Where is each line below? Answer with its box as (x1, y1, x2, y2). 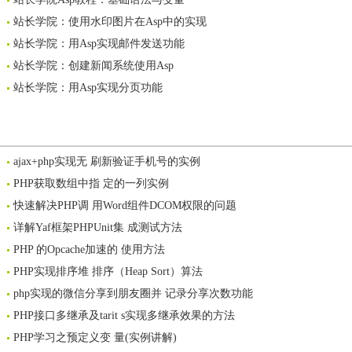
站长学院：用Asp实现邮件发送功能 (13, 38, 185, 49)
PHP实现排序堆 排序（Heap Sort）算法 (13, 266, 203, 277)
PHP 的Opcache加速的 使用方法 (13, 244, 165, 255)
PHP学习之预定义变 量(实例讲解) (13, 332, 177, 343)
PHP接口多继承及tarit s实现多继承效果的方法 (13, 310, 235, 321)
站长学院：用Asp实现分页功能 (13, 82, 163, 93)
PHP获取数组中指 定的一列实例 (13, 178, 169, 189)
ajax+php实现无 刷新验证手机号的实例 (13, 156, 200, 167)
